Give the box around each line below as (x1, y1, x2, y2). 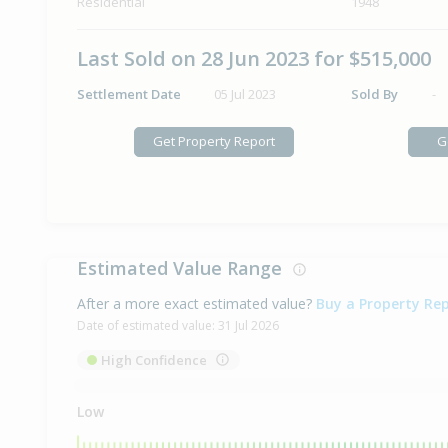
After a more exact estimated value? (77, 294, 312, 314)
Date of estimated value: (77, 317, 218, 335)
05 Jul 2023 (213, 85, 276, 104)
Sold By (350, 85, 398, 104)
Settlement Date (77, 85, 181, 104)
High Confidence (101, 351, 207, 370)
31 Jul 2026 (218, 317, 279, 335)
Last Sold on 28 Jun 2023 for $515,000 (77, 45, 431, 73)
